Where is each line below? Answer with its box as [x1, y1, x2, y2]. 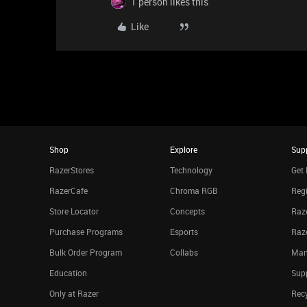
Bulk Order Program [49, 247, 122, 258]
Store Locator [49, 206, 99, 217]
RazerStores [49, 164, 94, 175]
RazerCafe [49, 185, 88, 196]
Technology [170, 164, 213, 175]
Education [49, 267, 87, 278]
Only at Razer [49, 288, 99, 299]
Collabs [170, 247, 199, 258]
